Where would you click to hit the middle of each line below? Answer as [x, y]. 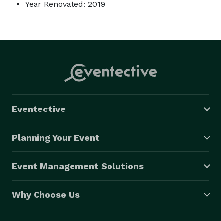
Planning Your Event [56, 137]
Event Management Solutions [78, 166]
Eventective [39, 109]
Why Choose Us [46, 194]
